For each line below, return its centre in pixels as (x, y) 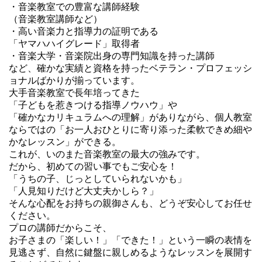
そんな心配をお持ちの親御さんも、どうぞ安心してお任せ (130, 203)
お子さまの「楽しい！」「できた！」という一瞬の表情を (130, 240)
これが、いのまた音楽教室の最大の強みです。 (107, 154)
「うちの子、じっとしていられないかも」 (98, 178)
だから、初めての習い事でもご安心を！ (93, 166)
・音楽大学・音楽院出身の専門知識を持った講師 (112, 56)
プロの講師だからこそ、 (60, 227)
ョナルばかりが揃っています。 (74, 80)
